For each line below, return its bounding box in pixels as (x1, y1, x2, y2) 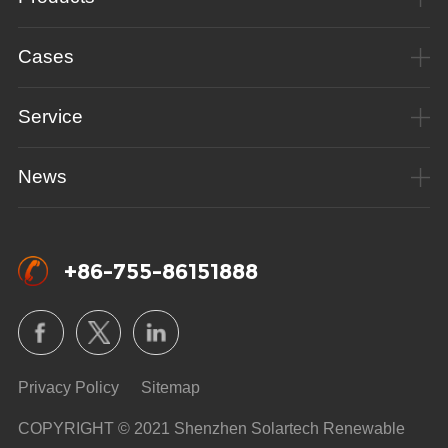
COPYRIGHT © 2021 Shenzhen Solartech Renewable (18, 420, 405, 438)
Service (18, 106, 83, 127)
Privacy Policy (18, 379, 119, 397)
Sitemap (141, 379, 200, 397)
